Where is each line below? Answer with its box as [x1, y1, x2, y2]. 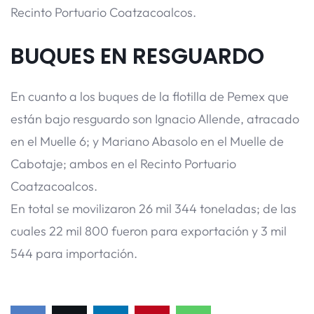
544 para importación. [11, 245, 137, 261]
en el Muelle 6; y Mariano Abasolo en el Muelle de [11, 132, 284, 149]
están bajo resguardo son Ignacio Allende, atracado [11, 110, 299, 127]
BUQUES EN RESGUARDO [11, 40, 264, 71]
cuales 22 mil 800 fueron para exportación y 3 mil [11, 222, 287, 239]
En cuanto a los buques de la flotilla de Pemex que [11, 88, 289, 104]
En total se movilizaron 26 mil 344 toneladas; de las [11, 200, 296, 217]
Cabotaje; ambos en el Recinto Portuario [11, 155, 236, 172]
